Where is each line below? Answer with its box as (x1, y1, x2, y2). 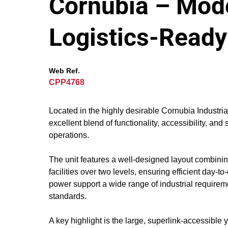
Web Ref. (49, 67, 80, 75)
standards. (49, 192, 87, 201)
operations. (49, 131, 89, 139)
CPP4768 (49, 78, 84, 87)
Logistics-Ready (49, 23, 227, 52)
